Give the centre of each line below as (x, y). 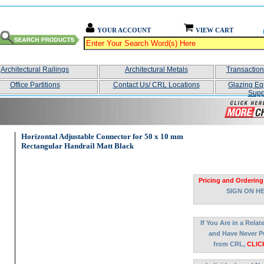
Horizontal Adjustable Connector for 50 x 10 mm (102, 136)
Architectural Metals (156, 70)
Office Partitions (35, 85)
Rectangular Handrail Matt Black (77, 146)
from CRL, (230, 244)
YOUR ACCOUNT (124, 30)
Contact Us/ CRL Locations (156, 85)
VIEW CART (214, 30)
